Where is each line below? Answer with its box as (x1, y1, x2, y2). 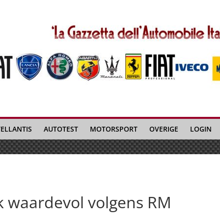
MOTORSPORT (90, 124, 137, 134)
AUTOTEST (44, 124, 78, 134)
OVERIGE (149, 124, 178, 134)
